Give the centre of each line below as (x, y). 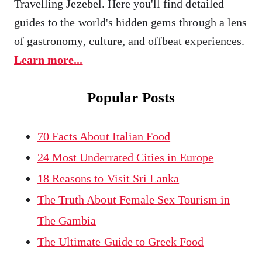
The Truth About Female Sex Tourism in (134, 199)
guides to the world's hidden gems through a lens (130, 22)
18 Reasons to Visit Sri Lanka (108, 178)
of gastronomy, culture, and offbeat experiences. (129, 41)
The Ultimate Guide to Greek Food (121, 242)
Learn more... (49, 60)
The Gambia (67, 220)
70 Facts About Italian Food (104, 136)
